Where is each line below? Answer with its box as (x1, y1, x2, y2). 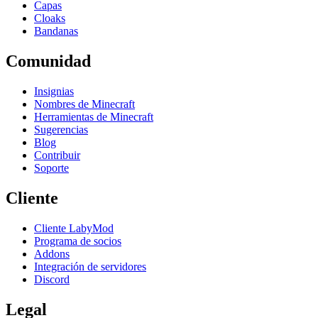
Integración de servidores (34, 260, 146, 273)
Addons (34, 247, 70, 260)
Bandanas (34, 25, 78, 38)
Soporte (34, 161, 69, 174)
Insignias (34, 84, 74, 97)
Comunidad (6, 51, 91, 70)
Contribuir (34, 148, 80, 161)
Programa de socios (34, 234, 121, 247)
